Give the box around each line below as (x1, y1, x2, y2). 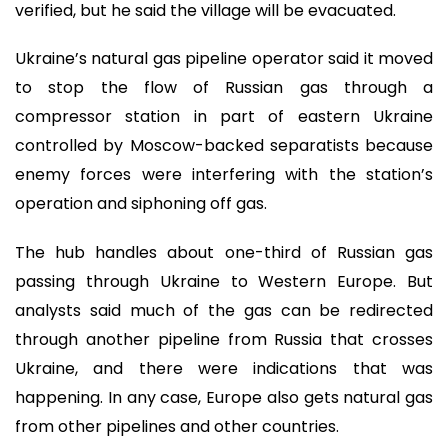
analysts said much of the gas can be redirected (15, 298, 433, 322)
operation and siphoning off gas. (15, 192, 267, 216)
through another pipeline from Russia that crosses (15, 327, 433, 351)
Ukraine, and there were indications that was (15, 356, 433, 380)
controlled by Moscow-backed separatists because (15, 134, 433, 158)
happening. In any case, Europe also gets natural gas (15, 385, 433, 409)
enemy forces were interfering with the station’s (15, 163, 433, 187)
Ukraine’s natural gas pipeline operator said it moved (15, 47, 433, 71)
